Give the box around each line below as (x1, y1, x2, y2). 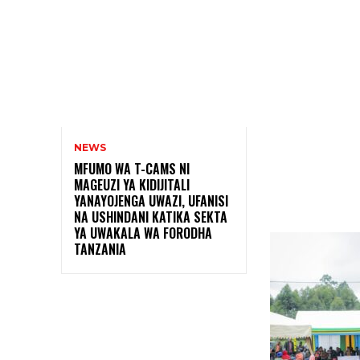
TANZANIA (74, 239, 126, 259)
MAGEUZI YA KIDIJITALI (74, 174, 190, 194)
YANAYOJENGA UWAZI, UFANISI (74, 190, 228, 211)
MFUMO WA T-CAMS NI (74, 158, 190, 178)
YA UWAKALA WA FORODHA (74, 223, 212, 243)
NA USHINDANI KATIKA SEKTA (74, 207, 227, 227)
